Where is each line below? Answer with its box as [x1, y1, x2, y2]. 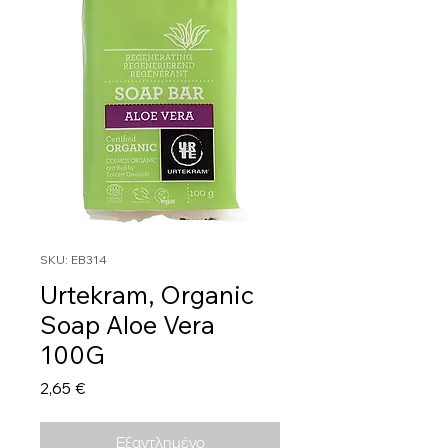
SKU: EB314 [40, 252, 107, 268]
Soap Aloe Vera [40, 309, 215, 341]
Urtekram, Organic [40, 279, 254, 311]
